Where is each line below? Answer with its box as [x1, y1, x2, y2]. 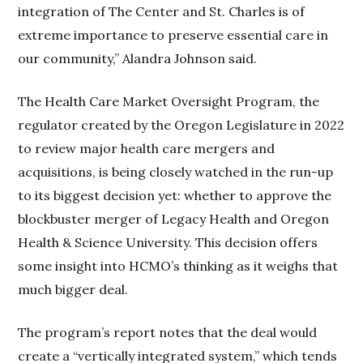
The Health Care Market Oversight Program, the [18, 93, 320, 110]
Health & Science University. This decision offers [18, 234, 318, 251]
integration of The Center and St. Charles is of [18, 3, 305, 20]
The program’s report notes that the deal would [18, 324, 318, 341]
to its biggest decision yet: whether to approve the [18, 187, 332, 204]
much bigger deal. [18, 281, 129, 298]
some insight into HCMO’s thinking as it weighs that [18, 258, 339, 275]
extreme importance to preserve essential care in [18, 27, 329, 44]
